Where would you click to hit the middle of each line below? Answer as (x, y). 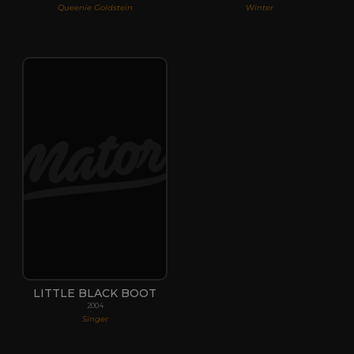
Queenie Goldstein (95, 7)
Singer (95, 318)
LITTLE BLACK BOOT (95, 293)
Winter (259, 7)
